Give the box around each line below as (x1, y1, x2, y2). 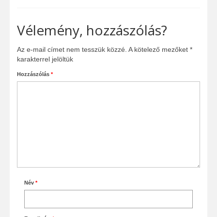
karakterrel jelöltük (17, 55, 73, 63)
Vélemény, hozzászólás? (17, 20, 167, 39)
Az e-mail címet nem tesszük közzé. (17, 45, 127, 53)
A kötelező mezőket (128, 45, 190, 53)
